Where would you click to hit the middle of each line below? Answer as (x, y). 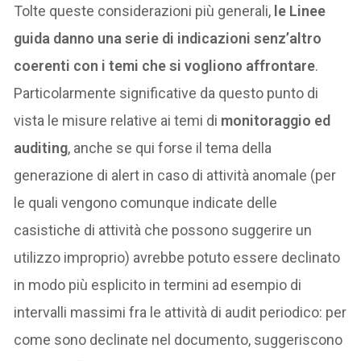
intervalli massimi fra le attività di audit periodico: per (180, 312)
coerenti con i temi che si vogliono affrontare (165, 65)
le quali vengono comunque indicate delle (146, 202)
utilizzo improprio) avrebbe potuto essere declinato (177, 257)
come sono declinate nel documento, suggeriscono (178, 339)
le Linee (300, 10)
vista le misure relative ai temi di (118, 120)
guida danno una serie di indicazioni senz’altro (168, 38)
